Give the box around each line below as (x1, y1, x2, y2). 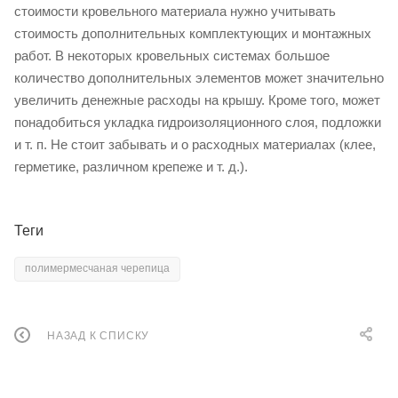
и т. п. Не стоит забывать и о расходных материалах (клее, (14, 137, 376, 152)
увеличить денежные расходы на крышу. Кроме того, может (14, 92, 380, 107)
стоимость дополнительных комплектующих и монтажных (14, 26, 371, 41)
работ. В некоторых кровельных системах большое (14, 48, 330, 63)
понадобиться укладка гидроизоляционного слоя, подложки (14, 115, 381, 130)
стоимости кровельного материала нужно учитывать (14, 4, 336, 19)
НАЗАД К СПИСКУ (47, 329, 150, 342)
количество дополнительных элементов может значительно (14, 70, 384, 85)
